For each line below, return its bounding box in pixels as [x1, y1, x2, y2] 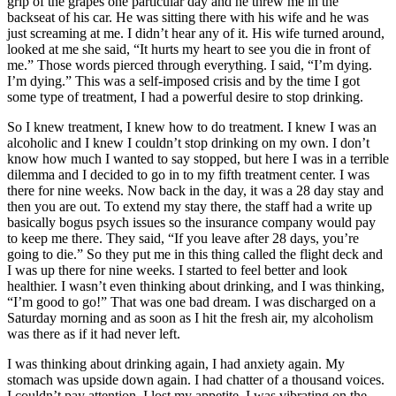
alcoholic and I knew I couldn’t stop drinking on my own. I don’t [7, 134, 369, 150]
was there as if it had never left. [7, 325, 180, 341]
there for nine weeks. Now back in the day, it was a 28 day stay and [7, 182, 384, 198]
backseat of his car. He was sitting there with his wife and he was [7, 9, 369, 25]
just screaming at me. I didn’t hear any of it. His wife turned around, [7, 25, 385, 41]
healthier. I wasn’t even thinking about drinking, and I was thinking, [7, 278, 385, 293]
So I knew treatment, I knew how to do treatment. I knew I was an [7, 118, 377, 134]
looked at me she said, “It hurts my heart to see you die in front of [7, 41, 370, 57]
